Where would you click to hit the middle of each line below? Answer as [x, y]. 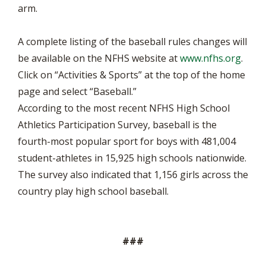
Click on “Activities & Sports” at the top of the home [132, 75]
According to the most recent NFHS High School [124, 108]
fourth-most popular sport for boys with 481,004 [127, 141]
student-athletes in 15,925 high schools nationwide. [132, 158]
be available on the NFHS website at [99, 58]
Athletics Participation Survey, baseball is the [117, 125]
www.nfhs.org [210, 58]
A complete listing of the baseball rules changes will [132, 42]
